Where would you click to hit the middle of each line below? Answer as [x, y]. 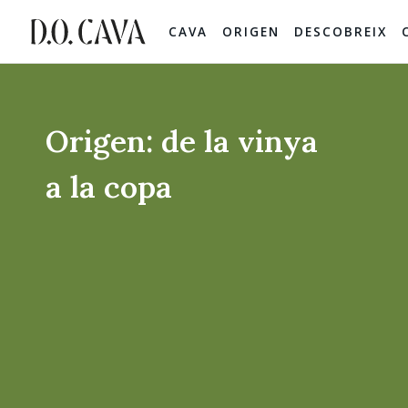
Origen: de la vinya [182, 141]
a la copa [109, 187]
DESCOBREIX [341, 31]
